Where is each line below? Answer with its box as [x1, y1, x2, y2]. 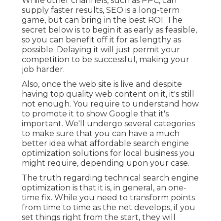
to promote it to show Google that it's [22, 109, 169, 118]
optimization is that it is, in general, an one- [22, 183, 186, 192]
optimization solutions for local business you [22, 148, 195, 158]
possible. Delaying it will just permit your [22, 44, 180, 54]
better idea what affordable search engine [22, 138, 189, 148]
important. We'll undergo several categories [22, 118, 195, 128]
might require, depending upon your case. [22, 158, 189, 168]
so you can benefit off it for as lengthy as [22, 35, 181, 44]
